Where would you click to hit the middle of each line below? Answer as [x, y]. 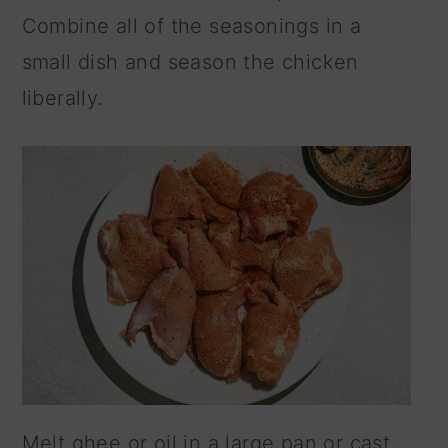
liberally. [62, 97]
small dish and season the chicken [190, 61]
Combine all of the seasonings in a [191, 25]
